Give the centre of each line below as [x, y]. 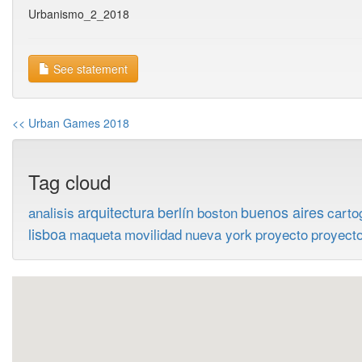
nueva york [219, 234]
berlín [176, 212]
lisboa [47, 234]
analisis [51, 212]
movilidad [153, 234]
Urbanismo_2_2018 [79, 14]
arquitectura [116, 212]
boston [217, 212]
